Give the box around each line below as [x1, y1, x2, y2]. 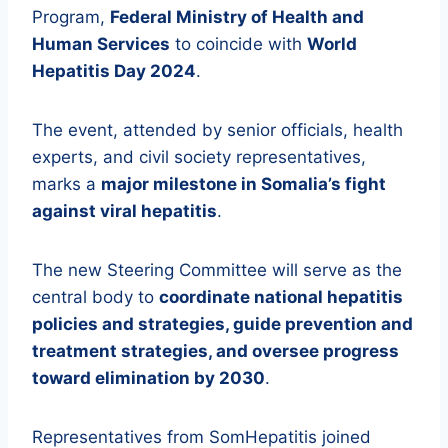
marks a [32, 174, 101, 195]
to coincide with [170, 34, 307, 55]
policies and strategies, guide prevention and [32, 314, 413, 335]
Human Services [32, 34, 170, 55]
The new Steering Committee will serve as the [32, 260, 402, 281]
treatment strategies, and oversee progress [32, 341, 399, 362]
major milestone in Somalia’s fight [101, 174, 386, 195]
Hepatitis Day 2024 [32, 61, 196, 82]
